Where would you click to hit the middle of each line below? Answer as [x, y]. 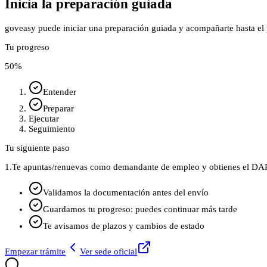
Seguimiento [52, 128]
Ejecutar [44, 118]
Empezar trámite [35, 251]
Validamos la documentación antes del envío [126, 192]
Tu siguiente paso [37, 148]
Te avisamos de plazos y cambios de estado [124, 226]
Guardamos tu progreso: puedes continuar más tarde [140, 209]
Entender [60, 91]
